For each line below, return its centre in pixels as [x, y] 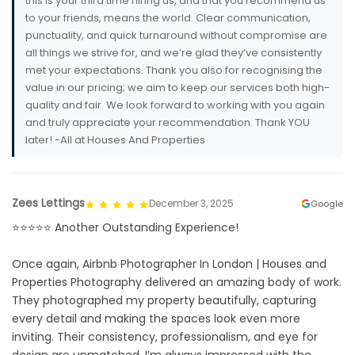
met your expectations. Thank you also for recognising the [174, 71]
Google [327, 203]
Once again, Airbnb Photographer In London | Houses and [169, 264]
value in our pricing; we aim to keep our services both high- [177, 88]
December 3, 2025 [191, 203]
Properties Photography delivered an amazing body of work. [177, 282]
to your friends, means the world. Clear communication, [168, 18]
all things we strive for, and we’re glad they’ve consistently [174, 53]
